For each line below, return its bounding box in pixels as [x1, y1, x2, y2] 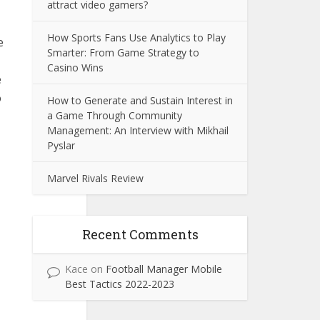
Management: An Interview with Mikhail [47, 124, 229, 137]
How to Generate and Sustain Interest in [47, 94, 233, 107]
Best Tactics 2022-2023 [65, 277, 174, 291]
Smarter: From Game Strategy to [47, 46, 199, 59]
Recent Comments [81, 226, 199, 243]
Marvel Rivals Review [47, 171, 144, 185]
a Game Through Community [47, 109, 182, 122]
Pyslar [47, 139, 75, 152]
